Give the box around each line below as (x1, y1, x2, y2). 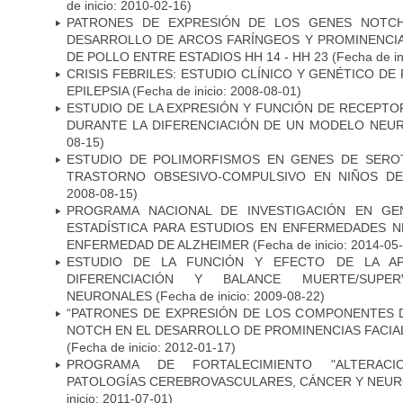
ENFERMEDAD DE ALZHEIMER (67, 237, 249, 252)
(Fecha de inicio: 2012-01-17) (67, 339, 236, 354)
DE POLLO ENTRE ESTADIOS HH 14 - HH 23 (67, 49, 332, 64)
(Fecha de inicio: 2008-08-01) (129, 83, 301, 98)
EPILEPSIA (67, 83, 129, 98)
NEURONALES (67, 288, 152, 303)
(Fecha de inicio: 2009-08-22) (152, 288, 325, 303)
